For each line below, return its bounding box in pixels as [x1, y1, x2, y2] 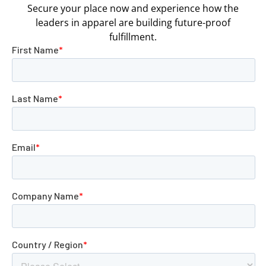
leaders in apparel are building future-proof [36, 15, 230, 29]
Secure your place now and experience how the [27, 1, 239, 15]
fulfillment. [109, 30, 157, 43]
